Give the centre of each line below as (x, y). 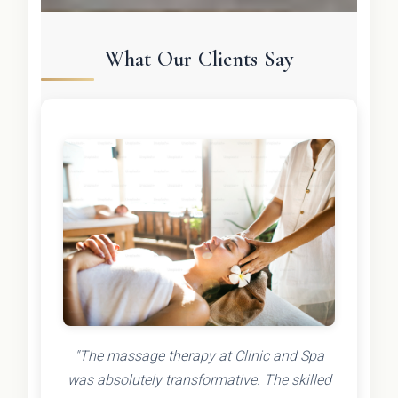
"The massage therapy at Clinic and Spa (199, 355)
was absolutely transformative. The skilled (199, 379)
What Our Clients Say (199, 60)
